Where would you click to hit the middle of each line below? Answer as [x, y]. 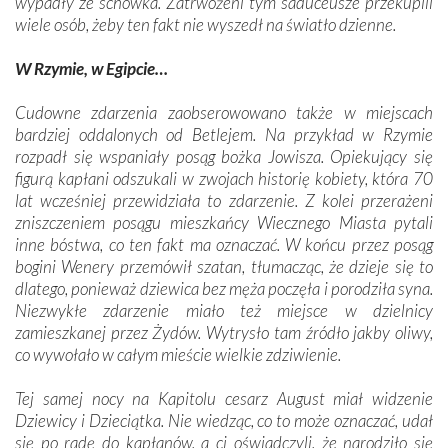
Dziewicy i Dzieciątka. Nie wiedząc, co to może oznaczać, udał [224, 420]
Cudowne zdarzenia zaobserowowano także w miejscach [224, 112]
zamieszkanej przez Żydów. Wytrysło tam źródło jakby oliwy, [224, 332]
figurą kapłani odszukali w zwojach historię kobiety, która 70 [224, 178]
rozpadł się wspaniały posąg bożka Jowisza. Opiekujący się [224, 156]
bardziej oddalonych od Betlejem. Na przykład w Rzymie [224, 134]
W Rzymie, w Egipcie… [91, 68]
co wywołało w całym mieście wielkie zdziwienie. [178, 354]
